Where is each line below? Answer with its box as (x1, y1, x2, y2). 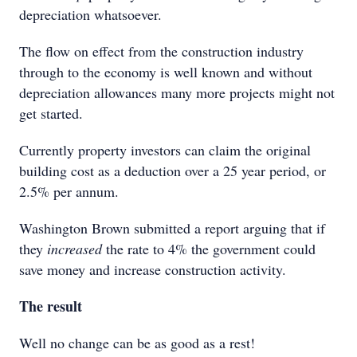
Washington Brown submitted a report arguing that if (19, 218, 325, 237)
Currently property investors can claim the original (19, 140, 311, 159)
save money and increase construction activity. (19, 260, 286, 279)
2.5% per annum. (19, 182, 119, 201)
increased (47, 239, 102, 258)
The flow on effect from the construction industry (19, 41, 304, 61)
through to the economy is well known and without (19, 62, 312, 81)
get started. (19, 104, 83, 123)
